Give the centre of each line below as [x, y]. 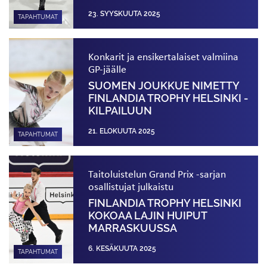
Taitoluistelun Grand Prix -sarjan [157, 173]
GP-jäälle [109, 69]
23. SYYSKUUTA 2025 [125, 13]
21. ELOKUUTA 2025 [122, 131]
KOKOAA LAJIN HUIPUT [148, 215]
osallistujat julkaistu [131, 186]
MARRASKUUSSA [133, 228]
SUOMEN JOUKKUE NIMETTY [164, 86]
